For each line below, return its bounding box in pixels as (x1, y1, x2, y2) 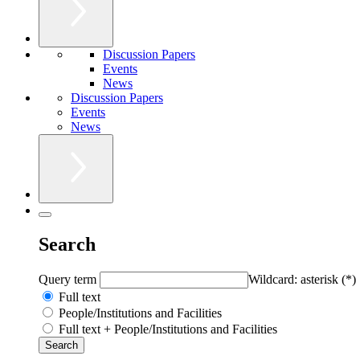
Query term (39, 272, 100, 286)
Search (39, 233, 96, 255)
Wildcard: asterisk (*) (248, 272, 356, 286)
